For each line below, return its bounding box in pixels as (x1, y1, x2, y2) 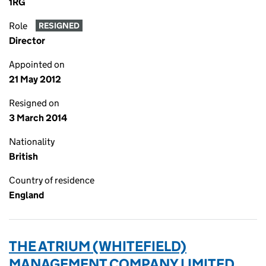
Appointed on (9, 59, 65, 70)
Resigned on (9, 97, 59, 109)
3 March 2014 (9, 112, 67, 123)
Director (9, 35, 45, 46)
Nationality (9, 136, 55, 147)
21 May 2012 (9, 74, 61, 85)
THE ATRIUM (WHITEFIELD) (9, 237, 186, 255)
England (9, 189, 44, 201)
